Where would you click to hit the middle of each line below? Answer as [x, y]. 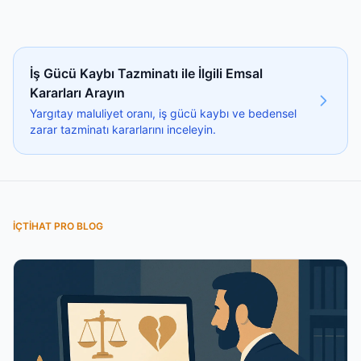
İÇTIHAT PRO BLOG [58, 226]
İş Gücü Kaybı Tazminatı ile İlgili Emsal [146, 73]
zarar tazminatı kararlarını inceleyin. [123, 129]
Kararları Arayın [77, 92]
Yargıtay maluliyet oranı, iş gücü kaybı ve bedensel [163, 113]
